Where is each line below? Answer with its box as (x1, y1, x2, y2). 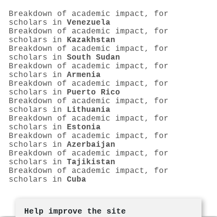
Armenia (67, 70, 101, 79)
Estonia (67, 123, 101, 132)
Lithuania (67, 105, 110, 114)
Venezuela (67, 18, 110, 27)
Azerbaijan (67, 140, 115, 149)
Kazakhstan (67, 35, 115, 45)
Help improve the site (24, 207, 126, 216)
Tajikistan (67, 157, 115, 167)
